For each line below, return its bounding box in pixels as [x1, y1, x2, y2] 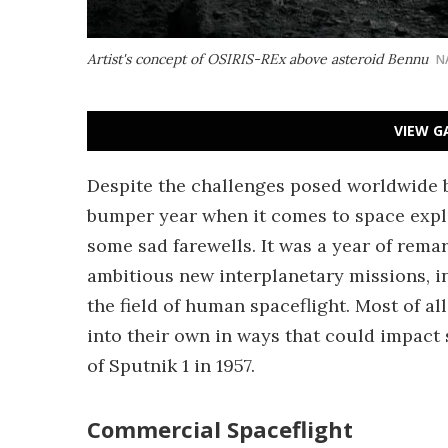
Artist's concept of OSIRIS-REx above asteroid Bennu [87, 50, 428, 68]
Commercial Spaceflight [87, 414, 353, 444]
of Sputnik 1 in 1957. [87, 354, 255, 377]
